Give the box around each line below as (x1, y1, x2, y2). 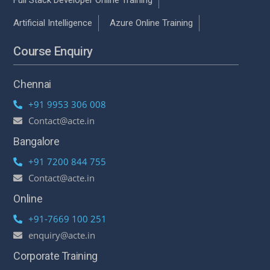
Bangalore (13, 134, 60, 148)
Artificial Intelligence (13, 17, 93, 28)
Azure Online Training (110, 17, 193, 28)
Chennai (13, 77, 51, 90)
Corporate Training (13, 249, 98, 262)
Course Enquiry (13, 43, 93, 58)
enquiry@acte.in (28, 228, 96, 241)
